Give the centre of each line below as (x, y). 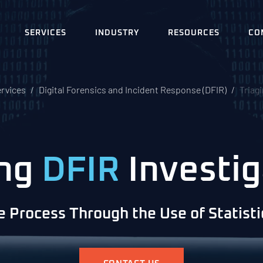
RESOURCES (194, 33)
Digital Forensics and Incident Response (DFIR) (133, 90)
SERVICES (46, 33)
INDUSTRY (117, 33)
